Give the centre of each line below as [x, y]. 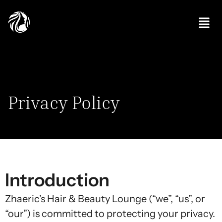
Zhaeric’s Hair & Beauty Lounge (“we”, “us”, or [105, 199]
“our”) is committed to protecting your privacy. [110, 214]
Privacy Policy [64, 102]
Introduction [57, 180]
